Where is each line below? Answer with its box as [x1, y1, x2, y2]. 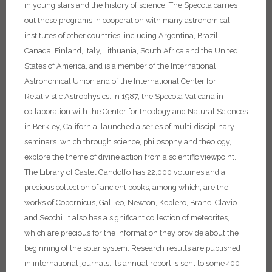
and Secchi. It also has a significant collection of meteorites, [24, 213, 229, 223]
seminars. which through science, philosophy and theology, [24, 137, 231, 147]
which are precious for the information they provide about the [24, 228, 239, 238]
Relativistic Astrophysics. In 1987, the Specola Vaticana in [24, 92, 223, 101]
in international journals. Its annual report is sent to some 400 [24, 259, 240, 268]
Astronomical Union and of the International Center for [24, 76, 216, 86]
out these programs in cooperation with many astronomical [24, 16, 230, 25]
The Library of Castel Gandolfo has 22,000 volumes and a [24, 168, 225, 177]
